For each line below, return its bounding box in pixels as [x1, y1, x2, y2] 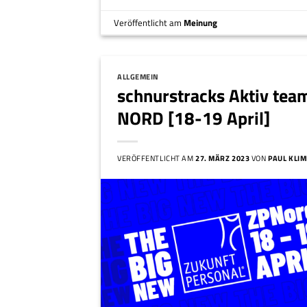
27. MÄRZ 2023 [195, 151, 250, 164]
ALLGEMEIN [117, 71, 160, 83]
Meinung [184, 15, 218, 29]
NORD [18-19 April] [117, 104, 270, 132]
